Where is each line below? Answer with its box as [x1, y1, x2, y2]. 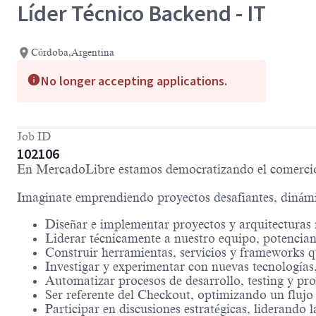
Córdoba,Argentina [31, 47, 114, 59]
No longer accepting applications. [41, 73, 227, 90]
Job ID [17, 130, 51, 144]
